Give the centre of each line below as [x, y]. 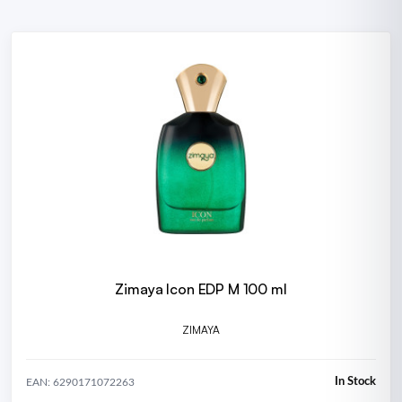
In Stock [355, 382]
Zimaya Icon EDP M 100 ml [201, 289]
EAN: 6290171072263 [80, 382]
